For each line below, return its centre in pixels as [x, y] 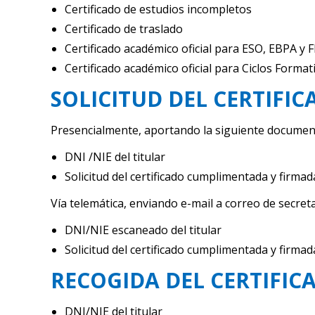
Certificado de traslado [124, 29]
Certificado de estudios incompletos [158, 9]
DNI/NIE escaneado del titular [143, 230]
